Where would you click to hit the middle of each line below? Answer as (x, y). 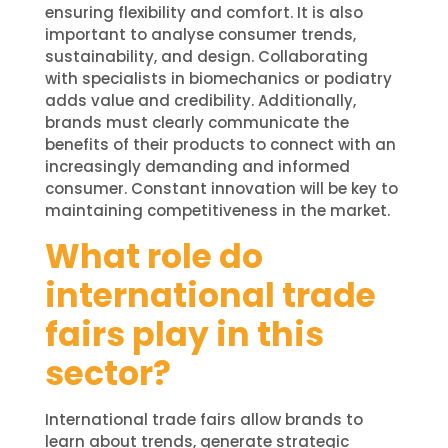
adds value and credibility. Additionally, (200, 101)
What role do (153, 256)
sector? (107, 373)
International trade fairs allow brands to (203, 419)
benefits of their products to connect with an (220, 145)
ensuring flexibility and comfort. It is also (203, 13)
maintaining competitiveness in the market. (217, 211)
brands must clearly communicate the (196, 123)
